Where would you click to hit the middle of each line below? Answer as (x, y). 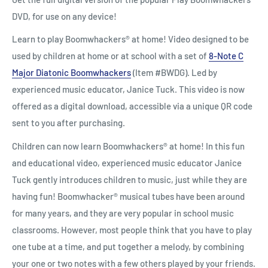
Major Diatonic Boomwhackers (71, 73)
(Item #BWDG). (161, 73)
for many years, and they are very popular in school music (123, 213)
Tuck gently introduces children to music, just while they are (130, 179)
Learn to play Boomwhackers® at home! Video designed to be (130, 39)
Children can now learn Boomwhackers (88, 146)
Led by (204, 73)
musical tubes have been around (182, 196)
